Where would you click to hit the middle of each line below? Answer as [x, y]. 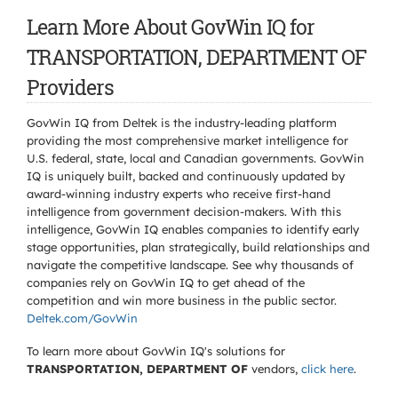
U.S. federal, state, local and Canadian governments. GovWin [195, 158]
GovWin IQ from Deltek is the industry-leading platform [182, 123]
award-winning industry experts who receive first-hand [179, 194]
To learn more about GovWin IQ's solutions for [156, 351]
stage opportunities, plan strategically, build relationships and [198, 247]
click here [327, 369]
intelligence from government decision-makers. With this [184, 211]
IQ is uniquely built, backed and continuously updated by [186, 176]
